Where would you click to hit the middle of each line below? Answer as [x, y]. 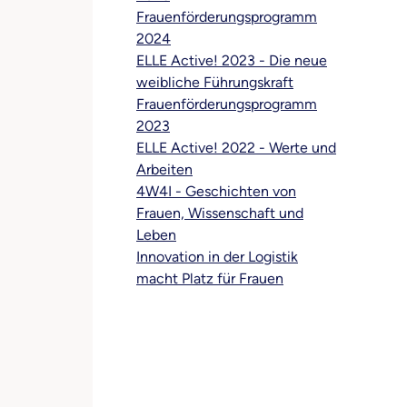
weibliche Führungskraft [215, 82]
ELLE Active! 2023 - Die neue [232, 60]
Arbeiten [164, 169]
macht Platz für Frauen [210, 278]
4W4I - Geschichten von [216, 191]
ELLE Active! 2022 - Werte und [236, 148]
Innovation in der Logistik [217, 257]
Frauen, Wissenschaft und [220, 213]
